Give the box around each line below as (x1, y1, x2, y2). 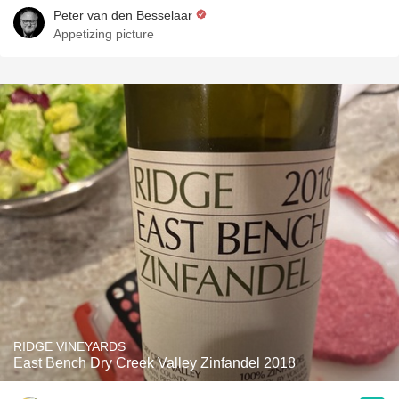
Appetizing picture (53, 27, 154, 41)
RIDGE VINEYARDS (13, 339, 126, 354)
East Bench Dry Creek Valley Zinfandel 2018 (13, 355, 296, 370)
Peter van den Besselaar (53, 8, 192, 22)
